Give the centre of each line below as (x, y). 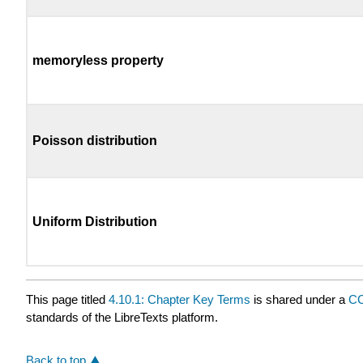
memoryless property (98, 61)
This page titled (67, 300)
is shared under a (299, 300)
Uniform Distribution (95, 222)
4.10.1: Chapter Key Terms (179, 300)
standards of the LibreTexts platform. (122, 318)
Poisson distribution (95, 141)
